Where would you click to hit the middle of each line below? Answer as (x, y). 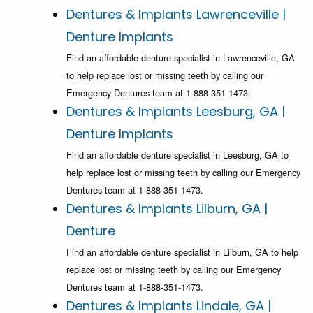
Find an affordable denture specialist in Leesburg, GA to (177, 155)
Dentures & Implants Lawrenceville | (176, 15)
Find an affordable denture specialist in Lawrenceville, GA (181, 58)
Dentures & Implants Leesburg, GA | (176, 112)
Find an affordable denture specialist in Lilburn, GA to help (182, 252)
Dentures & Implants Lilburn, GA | (167, 209)
